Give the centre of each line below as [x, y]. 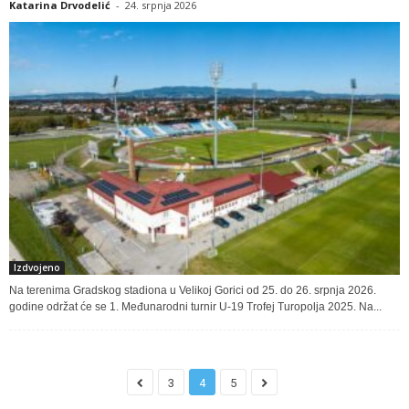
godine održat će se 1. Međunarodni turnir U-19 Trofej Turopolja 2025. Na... [195, 306]
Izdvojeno [37, 267]
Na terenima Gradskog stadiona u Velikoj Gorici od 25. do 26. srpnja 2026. [193, 290]
